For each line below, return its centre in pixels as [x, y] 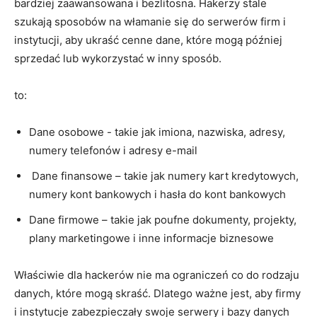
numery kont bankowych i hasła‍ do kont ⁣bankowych [157, 194]
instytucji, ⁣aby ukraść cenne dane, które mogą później [148, 40]
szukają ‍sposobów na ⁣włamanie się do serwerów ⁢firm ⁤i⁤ [150, 21]
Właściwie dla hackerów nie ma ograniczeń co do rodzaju [157, 275]
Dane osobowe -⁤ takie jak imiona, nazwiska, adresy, [157, 132]
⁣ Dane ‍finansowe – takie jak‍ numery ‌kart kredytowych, [164, 175]
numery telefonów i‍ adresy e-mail [113, 150]
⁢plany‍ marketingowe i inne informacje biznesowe [151, 238]
